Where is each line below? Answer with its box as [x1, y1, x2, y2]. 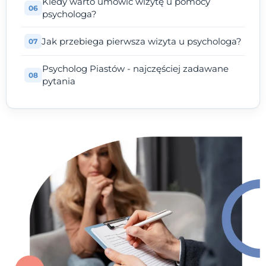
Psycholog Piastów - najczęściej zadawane [42, 63, 229, 75]
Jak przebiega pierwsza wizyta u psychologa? [42, 36, 242, 47]
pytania [42, 75, 75, 87]
